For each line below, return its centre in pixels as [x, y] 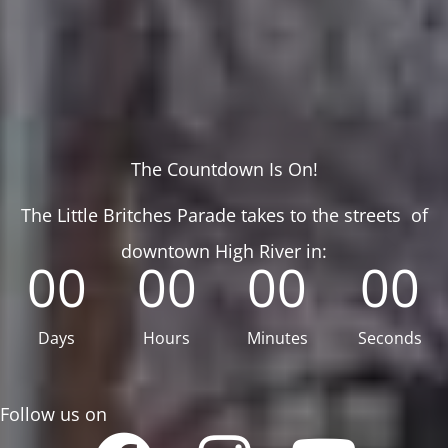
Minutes [277, 338]
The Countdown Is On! [224, 169]
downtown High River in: [224, 251]
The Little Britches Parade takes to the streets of [224, 215]
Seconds [389, 338]
